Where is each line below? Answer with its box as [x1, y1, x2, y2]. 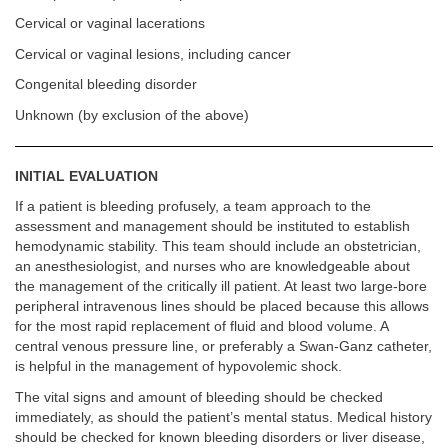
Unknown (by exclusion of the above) [15, 107, 249, 123]
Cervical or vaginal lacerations [15, 16, 205, 31]
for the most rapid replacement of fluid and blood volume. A [15, 319, 388, 334]
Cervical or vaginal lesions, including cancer [15, 46, 291, 62]
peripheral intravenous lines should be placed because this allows [15, 299, 429, 314]
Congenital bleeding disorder [15, 77, 197, 92]
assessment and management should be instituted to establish [15, 219, 410, 234]
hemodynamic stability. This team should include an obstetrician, [15, 239, 421, 254]
